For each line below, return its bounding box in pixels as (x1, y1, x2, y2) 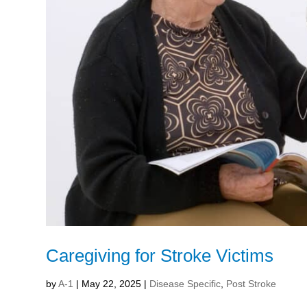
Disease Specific (149, 278, 221, 290)
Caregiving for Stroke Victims (46, 245, 274, 267)
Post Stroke (226, 278, 277, 290)
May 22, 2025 (82, 278, 142, 290)
